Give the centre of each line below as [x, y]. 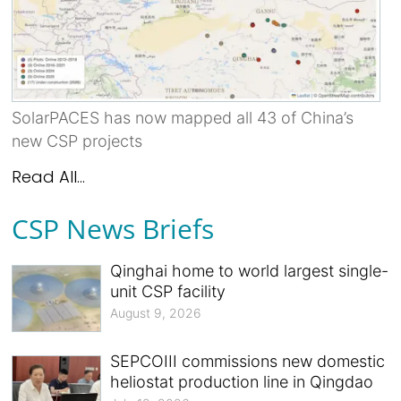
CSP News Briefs [113, 228]
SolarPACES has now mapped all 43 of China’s [183, 117]
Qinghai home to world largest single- [250, 270]
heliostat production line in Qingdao [242, 382]
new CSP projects [77, 141]
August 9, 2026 [156, 312]
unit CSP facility [168, 291]
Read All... [49, 176]
